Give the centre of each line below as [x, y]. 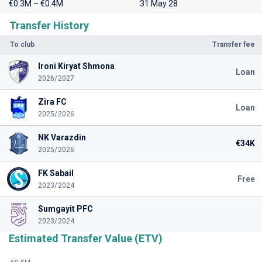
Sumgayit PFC [65, 209]
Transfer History [49, 25]
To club [22, 44]
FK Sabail [56, 173]
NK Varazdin [62, 137]
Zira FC [52, 102]
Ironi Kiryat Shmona [76, 66]
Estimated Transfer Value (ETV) [86, 238]
